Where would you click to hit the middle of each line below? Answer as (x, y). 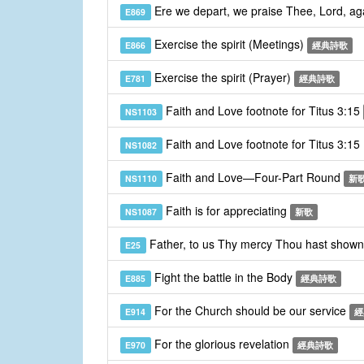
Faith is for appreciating (226, 211)
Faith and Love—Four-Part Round (253, 178)
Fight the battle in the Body (223, 277)
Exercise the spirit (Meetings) (229, 44)
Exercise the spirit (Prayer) (222, 78)
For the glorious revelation (221, 344)
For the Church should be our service (250, 311)
